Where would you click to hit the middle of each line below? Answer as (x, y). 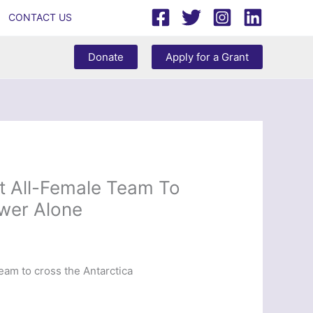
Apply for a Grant (207, 57)
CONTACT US (41, 17)
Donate (106, 57)
